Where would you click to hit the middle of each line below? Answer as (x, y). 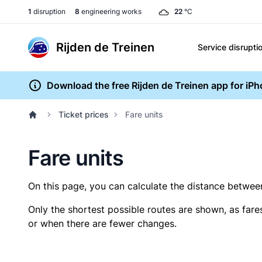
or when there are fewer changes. (102, 223)
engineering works (111, 11)
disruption (49, 11)
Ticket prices (84, 114)
